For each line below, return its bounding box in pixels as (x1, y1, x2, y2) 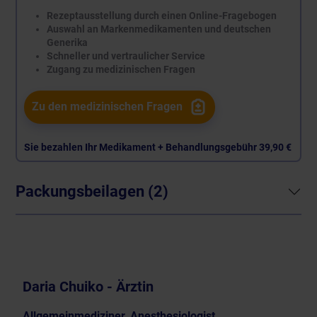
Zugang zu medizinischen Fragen (46, 63, 195, 75)
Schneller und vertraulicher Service (46, 50, 205, 62)
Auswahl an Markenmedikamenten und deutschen (46, 23, 271, 35)
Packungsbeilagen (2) (16, 183, 168, 201)
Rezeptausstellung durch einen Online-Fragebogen (46, 9, 277, 21)
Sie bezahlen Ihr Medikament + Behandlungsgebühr (23, 141, 259, 153)
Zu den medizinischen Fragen (32, 100, 183, 114)
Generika (46, 36, 88, 48)
